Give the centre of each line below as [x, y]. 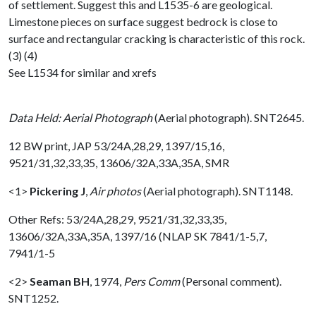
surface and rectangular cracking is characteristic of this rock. [157, 38]
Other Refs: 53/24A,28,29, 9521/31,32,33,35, [117, 219]
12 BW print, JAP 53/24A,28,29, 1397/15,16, [116, 145]
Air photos [115, 190]
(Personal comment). [231, 281]
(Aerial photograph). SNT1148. [217, 190]
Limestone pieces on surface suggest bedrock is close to [143, 21]
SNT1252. [34, 298]
